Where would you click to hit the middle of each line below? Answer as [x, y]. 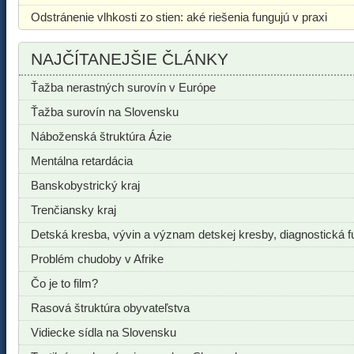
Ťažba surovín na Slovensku [105, 112]
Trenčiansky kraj [73, 210]
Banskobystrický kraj [85, 185]
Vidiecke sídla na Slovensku [104, 332]
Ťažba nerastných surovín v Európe [123, 87]
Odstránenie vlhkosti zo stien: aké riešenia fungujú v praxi [179, 17]
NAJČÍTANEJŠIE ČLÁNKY [130, 59]
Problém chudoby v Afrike [97, 259]
